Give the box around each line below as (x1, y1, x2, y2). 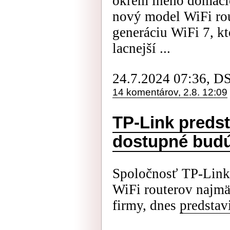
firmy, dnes (112, 198, 180, 213)
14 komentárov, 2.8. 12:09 (112, 87, 227, 98)
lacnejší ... (112, 41, 170, 56)
